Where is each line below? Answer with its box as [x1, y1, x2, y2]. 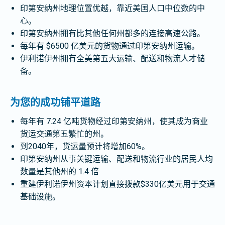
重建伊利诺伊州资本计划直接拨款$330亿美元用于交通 [20, 179, 215, 189]
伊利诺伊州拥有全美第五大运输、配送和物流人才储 [20, 54, 205, 63]
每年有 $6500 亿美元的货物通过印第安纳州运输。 [20, 41, 199, 51]
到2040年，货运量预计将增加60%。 [20, 142, 150, 151]
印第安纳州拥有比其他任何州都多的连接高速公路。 [20, 29, 205, 38]
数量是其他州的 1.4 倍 [20, 167, 99, 176]
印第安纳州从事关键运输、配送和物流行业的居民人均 [20, 154, 213, 164]
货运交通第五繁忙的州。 [20, 129, 108, 139]
